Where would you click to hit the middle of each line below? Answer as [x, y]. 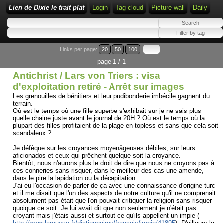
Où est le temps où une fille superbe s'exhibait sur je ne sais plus [107, 111]
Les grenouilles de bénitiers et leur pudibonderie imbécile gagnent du [111, 96]
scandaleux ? [32, 133]
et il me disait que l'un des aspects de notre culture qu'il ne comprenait [114, 193]
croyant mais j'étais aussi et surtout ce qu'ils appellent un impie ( [106, 215]
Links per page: [79, 49]
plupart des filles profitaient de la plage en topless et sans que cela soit [115, 126]
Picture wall [168, 8]
